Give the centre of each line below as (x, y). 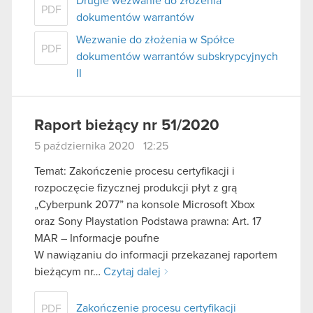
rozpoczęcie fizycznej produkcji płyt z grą (136, 188)
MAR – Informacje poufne (97, 238)
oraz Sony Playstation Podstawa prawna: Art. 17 (148, 221)
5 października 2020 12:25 (101, 146)
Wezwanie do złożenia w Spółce (155, 40)
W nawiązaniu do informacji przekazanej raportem (156, 255)
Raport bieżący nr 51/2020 (127, 126)
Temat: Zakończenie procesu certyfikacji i (134, 171)
